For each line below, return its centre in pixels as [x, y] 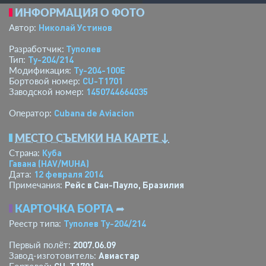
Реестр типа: [36, 223]
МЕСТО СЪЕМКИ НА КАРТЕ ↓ [92, 137]
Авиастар [119, 255]
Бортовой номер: [46, 80]
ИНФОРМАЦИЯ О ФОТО [80, 12]
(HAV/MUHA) [64, 163]
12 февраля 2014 [69, 174]
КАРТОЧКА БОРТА [64, 208]
